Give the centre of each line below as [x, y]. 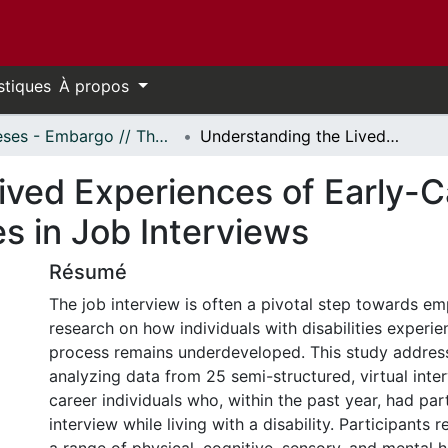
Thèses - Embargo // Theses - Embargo [161, 136]
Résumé [88, 272]
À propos [96, 86]
